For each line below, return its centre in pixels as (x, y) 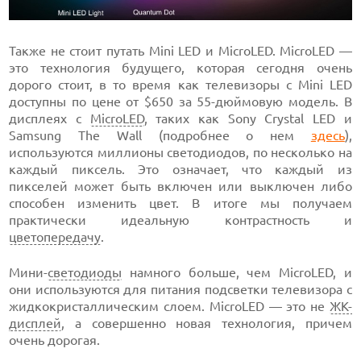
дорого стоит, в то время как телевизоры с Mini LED (180, 85)
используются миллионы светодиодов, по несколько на (180, 153)
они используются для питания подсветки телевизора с (180, 290)
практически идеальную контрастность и (180, 220)
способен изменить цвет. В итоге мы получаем (180, 203)
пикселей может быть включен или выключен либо (180, 187)
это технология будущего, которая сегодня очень (180, 68)
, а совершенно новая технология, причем (207, 324)
